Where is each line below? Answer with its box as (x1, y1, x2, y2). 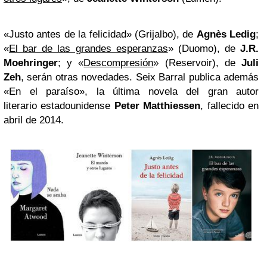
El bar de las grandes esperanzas (9, 42, 168, 54)
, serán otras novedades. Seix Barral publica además (21, 71, 259, 83)
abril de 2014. (4, 114, 64, 126)
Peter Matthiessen (114, 100, 201, 111)
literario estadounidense (4, 100, 114, 111)
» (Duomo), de (167, 42, 240, 54)
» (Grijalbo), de (126, 28, 197, 40)
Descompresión (83, 57, 154, 69)
